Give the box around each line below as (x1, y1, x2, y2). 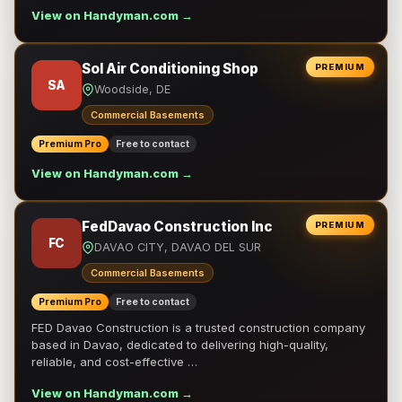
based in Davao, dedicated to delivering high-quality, (31, 337, 328, 352)
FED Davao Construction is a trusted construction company (31, 320, 365, 335)
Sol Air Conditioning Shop (82, 60, 258, 77)
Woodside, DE (94, 83, 170, 96)
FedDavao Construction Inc (82, 218, 273, 235)
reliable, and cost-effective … (31, 354, 197, 369)
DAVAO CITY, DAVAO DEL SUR (94, 240, 261, 254)
